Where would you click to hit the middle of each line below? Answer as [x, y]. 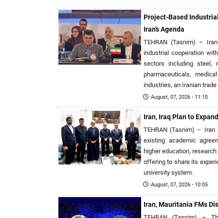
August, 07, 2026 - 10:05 [179, 185]
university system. [168, 173]
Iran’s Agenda [164, 29]
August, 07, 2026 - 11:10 [179, 97]
